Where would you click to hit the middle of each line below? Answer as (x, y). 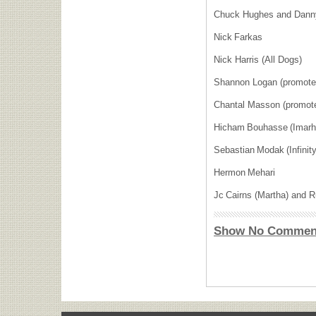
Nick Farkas (241, 37)
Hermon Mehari (247, 172)
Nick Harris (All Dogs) (260, 60)
